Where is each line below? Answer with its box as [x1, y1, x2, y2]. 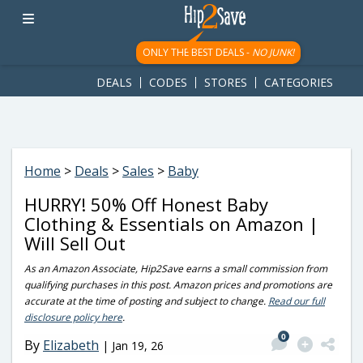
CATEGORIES [264, 75, 333, 90]
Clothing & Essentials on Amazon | [24, 211, 318, 236]
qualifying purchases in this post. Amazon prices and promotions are [24, 278, 332, 292]
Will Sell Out [24, 231, 126, 255]
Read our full [268, 294, 325, 308]
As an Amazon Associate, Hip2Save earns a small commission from [24, 262, 327, 275]
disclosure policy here [24, 310, 122, 324]
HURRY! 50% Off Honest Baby [24, 192, 268, 216]
